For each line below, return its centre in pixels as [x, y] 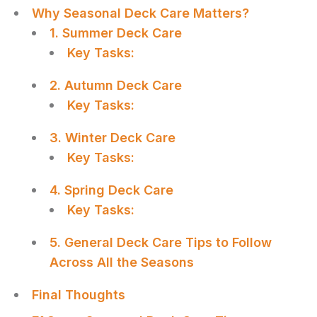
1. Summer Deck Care [116, 33]
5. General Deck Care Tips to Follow [161, 242]
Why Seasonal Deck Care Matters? [140, 13]
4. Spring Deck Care [111, 190]
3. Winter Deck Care [113, 137]
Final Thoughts [79, 294]
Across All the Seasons [122, 262]
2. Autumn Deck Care [116, 85]
